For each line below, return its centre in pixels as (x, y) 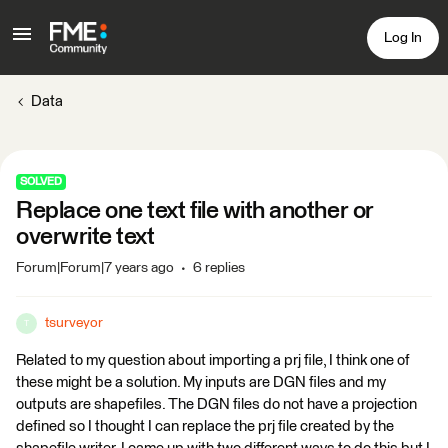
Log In (403, 37)
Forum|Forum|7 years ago (95, 268)
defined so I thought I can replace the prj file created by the (205, 426)
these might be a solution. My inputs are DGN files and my (201, 382)
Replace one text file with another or (195, 211)
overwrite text (85, 237)
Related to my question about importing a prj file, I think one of (212, 360)
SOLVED (41, 181)
